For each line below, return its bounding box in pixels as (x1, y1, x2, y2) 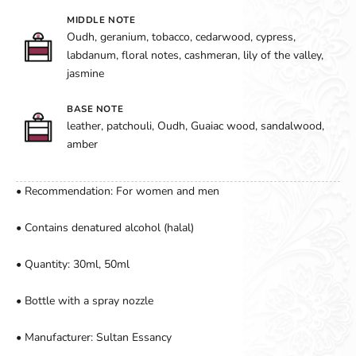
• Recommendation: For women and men (16, 183, 219, 199)
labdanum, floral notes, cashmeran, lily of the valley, (67, 47, 323, 63)
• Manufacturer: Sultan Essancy (16, 329, 172, 345)
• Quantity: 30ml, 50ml (16, 256, 130, 272)
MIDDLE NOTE (67, 13, 136, 26)
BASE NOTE (67, 102, 124, 115)
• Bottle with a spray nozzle (16, 292, 153, 308)
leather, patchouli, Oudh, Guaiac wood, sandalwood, (67, 118, 324, 133)
